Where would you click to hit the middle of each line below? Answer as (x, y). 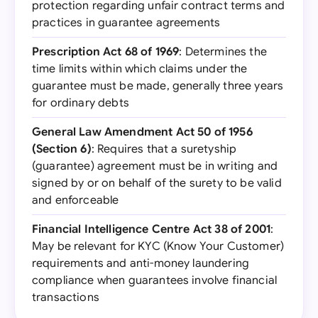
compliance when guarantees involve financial (155, 280)
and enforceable (76, 200)
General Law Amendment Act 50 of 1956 (142, 132)
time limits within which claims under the (140, 69)
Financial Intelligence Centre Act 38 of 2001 (152, 229)
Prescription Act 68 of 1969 (106, 52)
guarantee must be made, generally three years (158, 86)
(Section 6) (62, 149)
